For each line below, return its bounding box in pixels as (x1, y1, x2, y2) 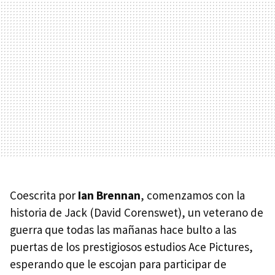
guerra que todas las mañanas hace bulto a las (10, 222, 236, 237)
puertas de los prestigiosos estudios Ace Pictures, (10, 239, 253, 254)
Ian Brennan (78, 187, 141, 203)
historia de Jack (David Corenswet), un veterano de (10, 204, 263, 220)
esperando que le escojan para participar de (10, 256, 227, 271)
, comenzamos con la (141, 187, 245, 203)
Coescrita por (10, 187, 78, 203)
